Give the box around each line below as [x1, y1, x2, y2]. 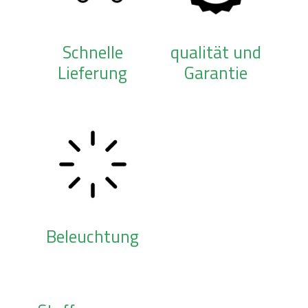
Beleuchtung [46, 223, 139, 250]
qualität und [170, 38, 261, 66]
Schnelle [62, 38, 123, 66]
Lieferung [58, 59, 127, 87]
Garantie [184, 59, 247, 87]
